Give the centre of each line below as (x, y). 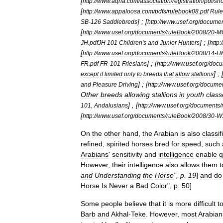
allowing (137, 94)
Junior (168, 42)
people (112, 203)
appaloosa (126, 11)
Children (131, 42)
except (90, 74)
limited (113, 74)
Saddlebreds (120, 21)
